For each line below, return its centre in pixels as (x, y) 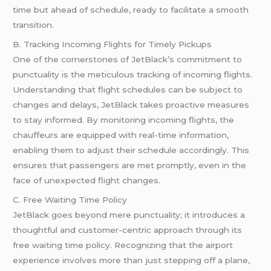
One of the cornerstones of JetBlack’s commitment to (128, 59)
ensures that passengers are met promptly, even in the (130, 165)
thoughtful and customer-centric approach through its (128, 230)
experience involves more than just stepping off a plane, (132, 260)
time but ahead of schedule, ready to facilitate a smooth (131, 9)
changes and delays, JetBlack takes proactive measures (131, 104)
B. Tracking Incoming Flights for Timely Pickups (113, 44)
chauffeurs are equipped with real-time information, (121, 135)
